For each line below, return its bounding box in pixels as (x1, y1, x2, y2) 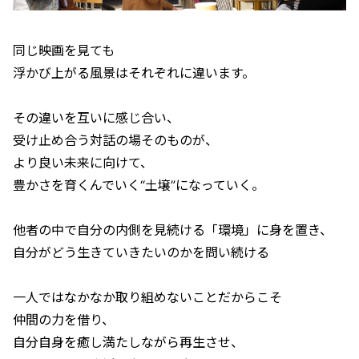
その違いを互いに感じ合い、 (13, 109, 179, 126)
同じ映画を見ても (13, 42, 115, 58)
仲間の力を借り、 (13, 311, 115, 328)
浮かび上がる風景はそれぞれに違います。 (13, 64, 255, 81)
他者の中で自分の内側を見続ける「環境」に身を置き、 (13, 221, 333, 238)
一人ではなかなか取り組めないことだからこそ (13, 288, 282, 305)
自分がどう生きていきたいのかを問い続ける (13, 244, 269, 260)
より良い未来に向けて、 (13, 154, 153, 171)
